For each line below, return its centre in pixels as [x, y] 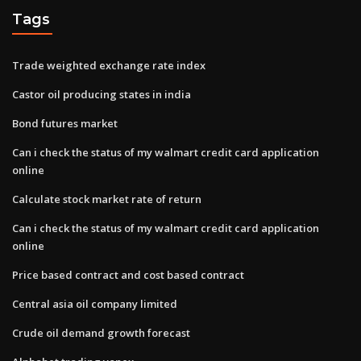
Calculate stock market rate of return [107, 199]
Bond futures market [65, 123]
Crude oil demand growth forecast [101, 332]
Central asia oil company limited [95, 303]
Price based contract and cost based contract [128, 274]
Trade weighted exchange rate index [109, 65]
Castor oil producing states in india [102, 94]
